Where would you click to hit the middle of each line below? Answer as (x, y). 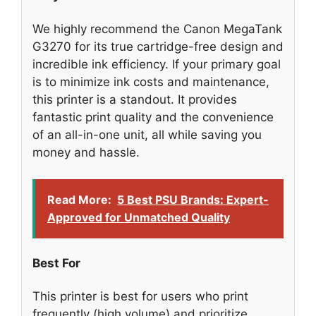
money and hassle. (86, 152)
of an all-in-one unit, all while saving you (147, 134)
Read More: (79, 200)
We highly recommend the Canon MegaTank (157, 29)
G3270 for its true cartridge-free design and (158, 46)
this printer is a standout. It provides (135, 99)
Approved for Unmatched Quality (139, 218)
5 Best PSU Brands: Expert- (193, 200)
